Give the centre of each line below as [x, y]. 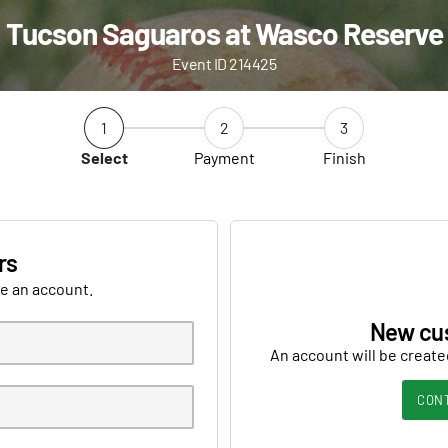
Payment [224, 157]
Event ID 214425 [224, 63]
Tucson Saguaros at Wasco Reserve [224, 33]
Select [104, 157]
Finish [344, 157]
